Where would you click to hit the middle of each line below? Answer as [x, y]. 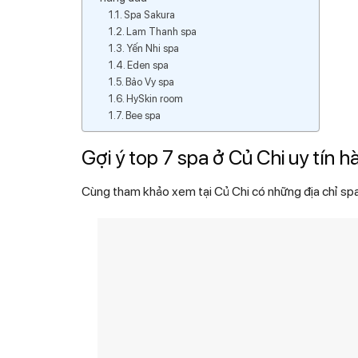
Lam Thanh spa [162, 31]
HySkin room [155, 98]
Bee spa [143, 115]
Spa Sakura [150, 14]
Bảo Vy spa [150, 82]
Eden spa [148, 65]
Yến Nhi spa [153, 48]
